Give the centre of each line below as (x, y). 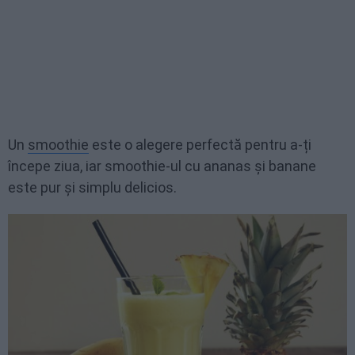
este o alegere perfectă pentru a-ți (200, 145)
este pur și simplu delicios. (92, 187)
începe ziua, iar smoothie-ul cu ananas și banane (162, 166)
